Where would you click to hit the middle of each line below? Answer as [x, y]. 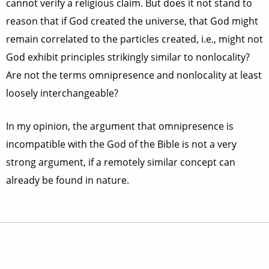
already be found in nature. [68, 180]
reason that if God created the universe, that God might [132, 21]
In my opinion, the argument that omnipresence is [120, 126]
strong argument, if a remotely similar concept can [121, 162]
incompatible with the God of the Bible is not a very [121, 144]
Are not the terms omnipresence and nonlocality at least [134, 75]
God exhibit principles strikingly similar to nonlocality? [128, 57]
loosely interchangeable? [62, 93]
